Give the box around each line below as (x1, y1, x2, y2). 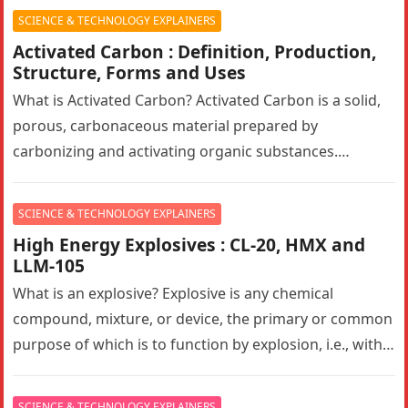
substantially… (13, 359, 112, 380)
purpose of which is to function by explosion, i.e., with (13, 333, 383, 354)
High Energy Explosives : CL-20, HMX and (13, 231, 366, 257)
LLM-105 (13, 252, 86, 278)
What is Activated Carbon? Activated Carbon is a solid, (13, 89, 382, 110)
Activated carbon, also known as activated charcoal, (13, 166, 369, 187)
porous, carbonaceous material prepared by (13, 115, 319, 136)
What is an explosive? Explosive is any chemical (13, 282, 334, 303)
